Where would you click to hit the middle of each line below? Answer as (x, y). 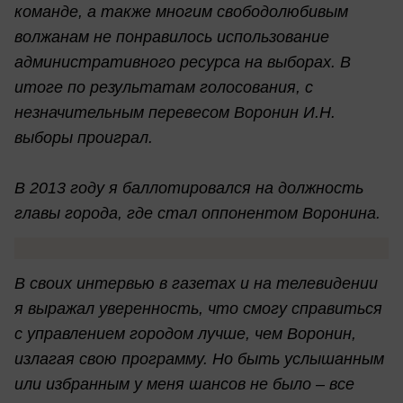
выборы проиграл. (84, 137)
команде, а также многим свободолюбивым (181, 11)
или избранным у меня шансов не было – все (184, 385)
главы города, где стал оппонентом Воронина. (197, 213)
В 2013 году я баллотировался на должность (189, 188)
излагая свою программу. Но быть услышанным (199, 359)
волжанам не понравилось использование (172, 36)
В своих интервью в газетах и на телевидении (196, 284)
